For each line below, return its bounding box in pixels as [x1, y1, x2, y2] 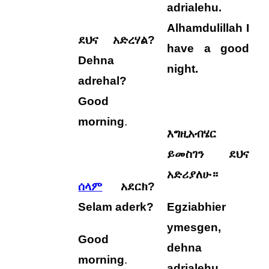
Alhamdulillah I [167, 22, 250, 34]
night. [167, 62, 199, 75]
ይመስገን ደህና [167, 148, 250, 160]
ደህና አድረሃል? [78, 34, 156, 46]
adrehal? [78, 74, 127, 87]
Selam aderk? [78, 201, 154, 213]
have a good [167, 42, 250, 55]
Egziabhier [167, 201, 226, 213]
